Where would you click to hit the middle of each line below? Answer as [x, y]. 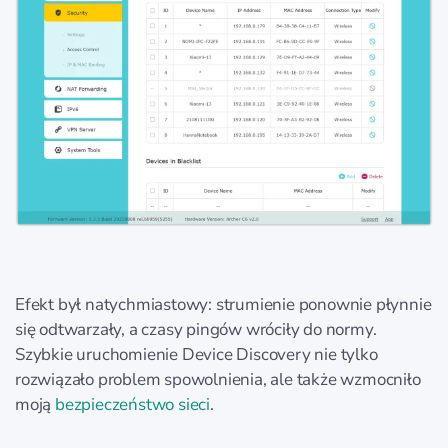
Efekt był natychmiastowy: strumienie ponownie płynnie [223, 304]
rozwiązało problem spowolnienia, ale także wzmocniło [218, 379]
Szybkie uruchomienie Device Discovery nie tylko [196, 354]
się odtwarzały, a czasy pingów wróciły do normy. [196, 329]
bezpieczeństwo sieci [133, 404]
